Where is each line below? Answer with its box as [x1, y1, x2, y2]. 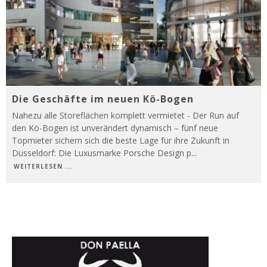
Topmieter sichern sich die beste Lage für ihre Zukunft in [12, 135, 229, 147]
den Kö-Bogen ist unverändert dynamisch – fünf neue [12, 122, 218, 134]
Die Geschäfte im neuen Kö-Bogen [12, 92, 194, 106]
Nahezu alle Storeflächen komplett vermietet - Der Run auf [12, 110, 239, 122]
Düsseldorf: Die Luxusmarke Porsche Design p [12, 147, 191, 159]
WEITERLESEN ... [14, 162, 72, 171]
